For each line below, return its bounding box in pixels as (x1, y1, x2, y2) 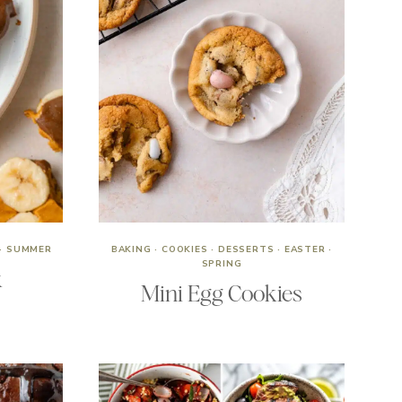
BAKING (110, 243, 152, 256)
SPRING (201, 258, 242, 270)
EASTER (284, 243, 326, 256)
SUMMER (6, 243, 52, 256)
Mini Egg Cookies (141, 280, 302, 307)
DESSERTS (218, 243, 275, 256)
